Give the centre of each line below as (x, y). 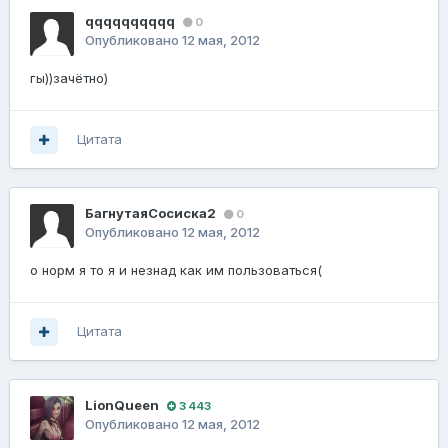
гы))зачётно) (69, 78)
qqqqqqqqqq (130, 21)
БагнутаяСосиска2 (150, 213)
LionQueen (122, 405)
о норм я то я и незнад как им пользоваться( (176, 270)
